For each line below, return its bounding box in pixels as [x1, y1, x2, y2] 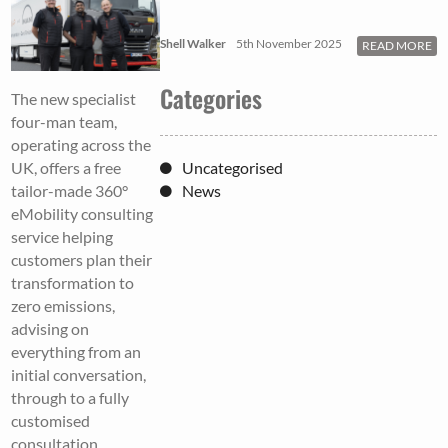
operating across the [11, 135, 152, 155]
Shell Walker [160, 35, 227, 51]
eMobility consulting [11, 204, 154, 224]
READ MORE [361, 37, 432, 53]
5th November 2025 [236, 35, 343, 51]
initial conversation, [11, 365, 147, 385]
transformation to [11, 273, 135, 293]
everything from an [11, 342, 142, 362]
